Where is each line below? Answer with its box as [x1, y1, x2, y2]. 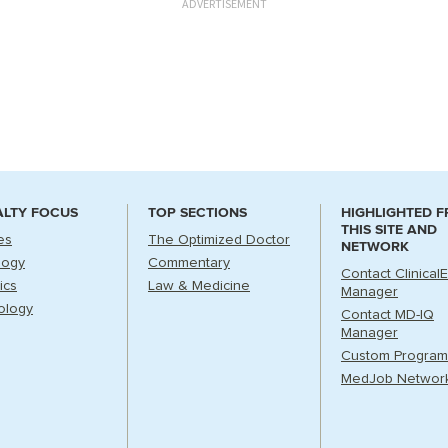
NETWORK [341, 238, 409, 255]
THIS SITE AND [341, 221, 437, 238]
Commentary [148, 256, 230, 270]
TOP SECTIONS [148, 204, 247, 221]
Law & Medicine [148, 279, 250, 293]
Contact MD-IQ [341, 308, 434, 322]
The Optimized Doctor [148, 233, 290, 247]
